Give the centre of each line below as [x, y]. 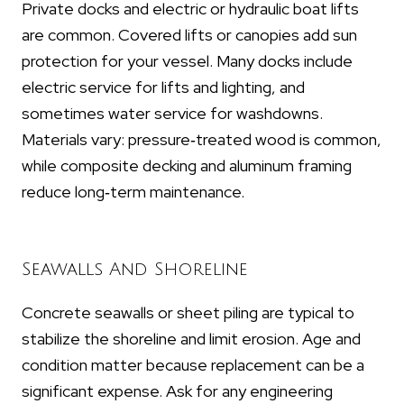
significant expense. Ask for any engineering [177, 391]
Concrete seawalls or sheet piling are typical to [188, 313]
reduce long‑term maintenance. [133, 192]
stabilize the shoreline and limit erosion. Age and [191, 339]
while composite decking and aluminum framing [187, 166]
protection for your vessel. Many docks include [187, 61]
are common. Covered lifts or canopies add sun [189, 35]
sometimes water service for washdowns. [172, 114]
